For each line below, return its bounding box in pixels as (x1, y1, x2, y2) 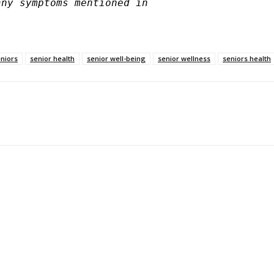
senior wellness (158, 54, 210, 64)
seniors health (223, 54, 271, 64)
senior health (30, 54, 75, 64)
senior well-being (87, 54, 146, 64)
